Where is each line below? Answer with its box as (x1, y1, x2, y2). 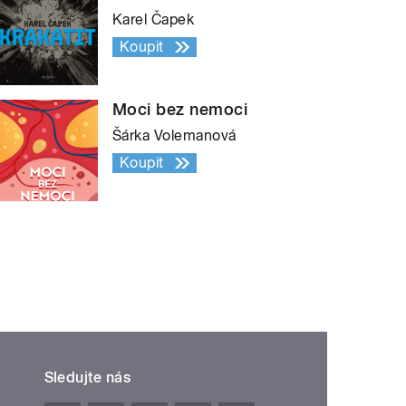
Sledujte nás (43, 369, 131, 387)
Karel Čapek (112, 11, 195, 29)
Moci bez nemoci (112, 100, 248, 120)
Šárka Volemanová (112, 127, 237, 145)
